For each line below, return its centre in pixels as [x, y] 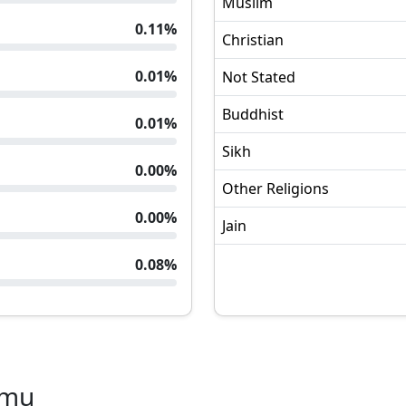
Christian [253, 40]
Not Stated [259, 77]
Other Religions [275, 188]
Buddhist [253, 114]
